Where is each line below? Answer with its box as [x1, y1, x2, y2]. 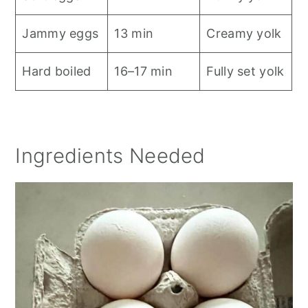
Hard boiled [22, 64, 91, 79]
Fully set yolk [206, 64, 285, 79]
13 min [114, 26, 154, 41]
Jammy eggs [22, 26, 99, 41]
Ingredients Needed [15, 144, 206, 168]
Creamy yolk [206, 26, 282, 41]
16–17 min [114, 64, 173, 79]
